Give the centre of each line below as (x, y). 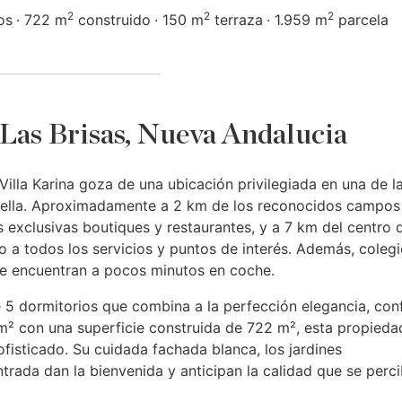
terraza (236, 20)
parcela (361, 20)
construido (112, 20)
